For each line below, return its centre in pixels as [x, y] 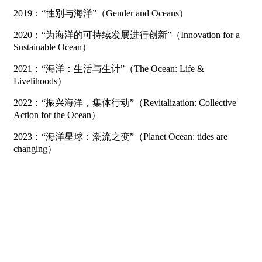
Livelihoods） [40, 81]
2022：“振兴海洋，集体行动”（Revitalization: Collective [125, 102]
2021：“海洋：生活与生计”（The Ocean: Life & [109, 68]
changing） [35, 149]
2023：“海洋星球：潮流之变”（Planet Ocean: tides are [120, 136]
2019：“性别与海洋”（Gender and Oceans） [101, 13]
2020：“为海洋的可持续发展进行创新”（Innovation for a [127, 35]
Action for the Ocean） [57, 115]
